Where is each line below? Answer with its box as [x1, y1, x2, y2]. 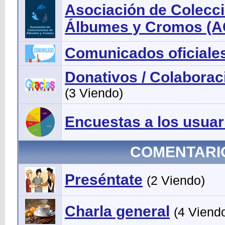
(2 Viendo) [147, 173, 205, 188]
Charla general [65, 203, 170, 220]
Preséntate [65, 171, 143, 188]
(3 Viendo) [65, 86, 123, 100]
